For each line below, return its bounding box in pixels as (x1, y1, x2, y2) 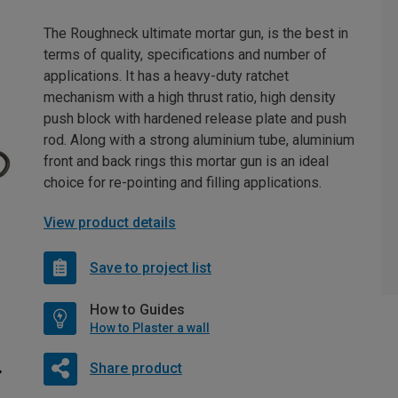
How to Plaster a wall (90, 321, 210, 335)
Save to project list (90, 259, 211, 276)
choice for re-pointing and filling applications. (44, 174, 322, 191)
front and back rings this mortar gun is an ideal (44, 153, 329, 170)
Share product (89, 359, 182, 377)
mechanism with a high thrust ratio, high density (44, 89, 336, 106)
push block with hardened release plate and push (44, 110, 346, 127)
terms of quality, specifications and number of (44, 46, 327, 63)
